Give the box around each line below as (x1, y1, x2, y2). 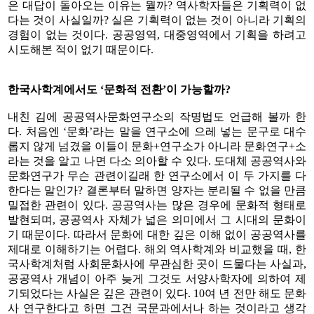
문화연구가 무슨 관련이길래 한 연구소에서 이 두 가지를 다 (8, 169, 306, 182)
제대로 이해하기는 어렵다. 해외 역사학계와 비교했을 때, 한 (8, 243, 306, 255)
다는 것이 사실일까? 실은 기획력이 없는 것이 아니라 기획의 (8, 13, 306, 26)
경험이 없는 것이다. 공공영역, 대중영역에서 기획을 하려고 (8, 28, 306, 41)
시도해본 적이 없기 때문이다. (8, 43, 153, 55)
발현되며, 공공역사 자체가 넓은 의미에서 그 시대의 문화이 (8, 213, 306, 226)
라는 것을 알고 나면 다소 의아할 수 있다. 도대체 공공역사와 (8, 154, 306, 167)
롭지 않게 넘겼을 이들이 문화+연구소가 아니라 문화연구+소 (8, 139, 306, 152)
